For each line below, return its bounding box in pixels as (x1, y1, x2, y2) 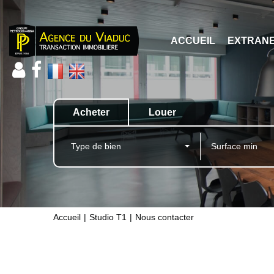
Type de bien (71, 141, 121, 151)
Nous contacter (135, 212, 194, 222)
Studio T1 (89, 212, 127, 222)
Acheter (73, 106, 109, 117)
